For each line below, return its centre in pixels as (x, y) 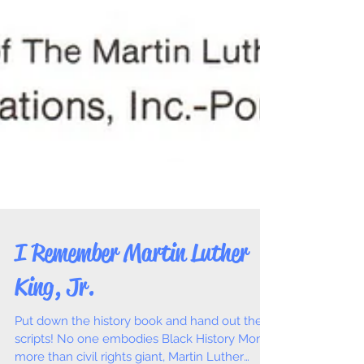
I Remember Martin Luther (131, 282)
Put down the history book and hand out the (139, 350)
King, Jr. (54, 316)
